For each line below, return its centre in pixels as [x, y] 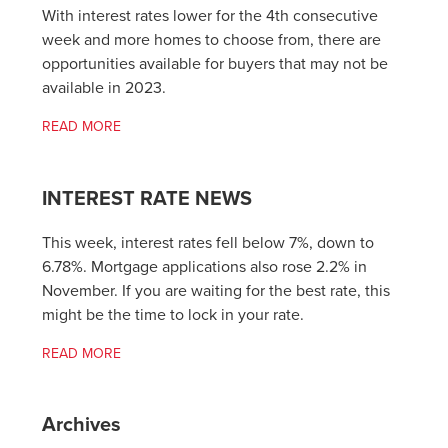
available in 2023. [104, 88]
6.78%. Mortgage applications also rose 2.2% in [205, 266]
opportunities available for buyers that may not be [215, 64]
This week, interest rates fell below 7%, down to [208, 242]
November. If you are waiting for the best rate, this [216, 290]
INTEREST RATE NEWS [147, 199]
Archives [82, 425]
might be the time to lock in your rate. [173, 314]
